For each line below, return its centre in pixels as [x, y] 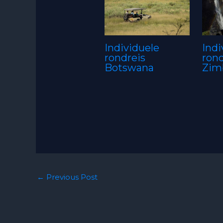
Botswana [129, 67]
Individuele [132, 48]
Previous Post [71, 177]
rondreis [125, 57]
